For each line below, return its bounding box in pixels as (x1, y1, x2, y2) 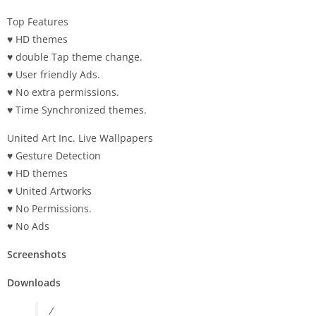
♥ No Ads (7, 219, 49, 233)
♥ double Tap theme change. (7, 49, 142, 63)
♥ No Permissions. (7, 201, 92, 215)
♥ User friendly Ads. (7, 67, 100, 81)
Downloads (7, 275, 61, 289)
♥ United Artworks (7, 183, 92, 197)
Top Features (7, 14, 68, 28)
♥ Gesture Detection (7, 148, 101, 162)
